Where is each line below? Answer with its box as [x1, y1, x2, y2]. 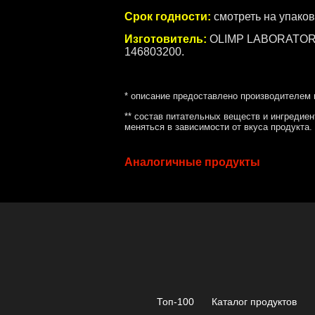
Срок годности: [124, 11, 211, 22]
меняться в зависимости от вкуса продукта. [124, 122, 312, 132]
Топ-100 [156, 296, 194, 307]
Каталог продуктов [211, 296, 297, 307]
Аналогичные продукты [124, 156, 260, 168]
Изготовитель [124, 33, 203, 45]
